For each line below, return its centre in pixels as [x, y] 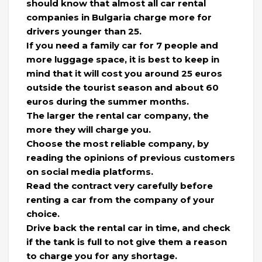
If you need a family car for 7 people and [122, 46]
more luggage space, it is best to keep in [123, 60]
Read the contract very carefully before [120, 186]
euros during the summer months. [108, 102]
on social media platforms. [90, 172]
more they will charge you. [89, 130]
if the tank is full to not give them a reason [127, 242]
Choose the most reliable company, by [118, 144]
